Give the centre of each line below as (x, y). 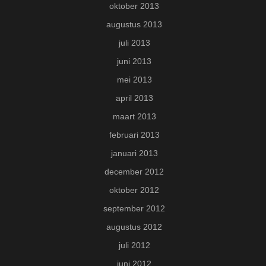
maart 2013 (134, 117)
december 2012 (134, 172)
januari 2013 (134, 153)
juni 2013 (134, 61)
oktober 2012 (134, 190)
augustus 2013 (134, 25)
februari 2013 (134, 135)
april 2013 (134, 98)
